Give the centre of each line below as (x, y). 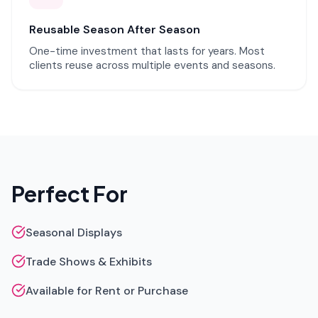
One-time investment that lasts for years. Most (147, 51)
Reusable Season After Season (115, 29)
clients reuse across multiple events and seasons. (152, 65)
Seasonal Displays (74, 232)
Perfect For (70, 194)
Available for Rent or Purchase (107, 291)
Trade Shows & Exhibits (89, 262)
